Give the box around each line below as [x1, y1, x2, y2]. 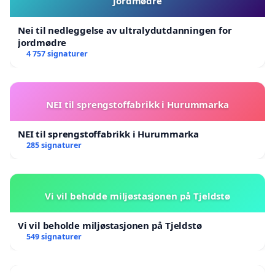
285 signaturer [26, 139, 82, 150]
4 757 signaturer [26, 48, 88, 59]
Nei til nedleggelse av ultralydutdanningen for [18, 23, 232, 36]
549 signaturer [26, 231, 82, 242]
